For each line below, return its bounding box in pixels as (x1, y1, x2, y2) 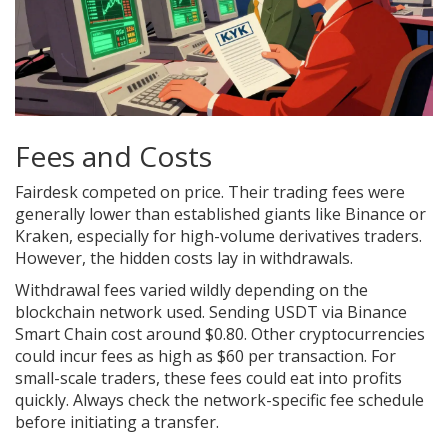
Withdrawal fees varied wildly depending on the (15, 279, 368, 302)
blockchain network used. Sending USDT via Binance (15, 301, 407, 324)
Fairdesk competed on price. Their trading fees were (15, 181, 405, 204)
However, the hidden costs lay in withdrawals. (15, 247, 353, 270)
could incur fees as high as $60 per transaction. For (15, 345, 396, 368)
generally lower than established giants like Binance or (15, 203, 426, 226)
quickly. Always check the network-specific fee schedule (15, 389, 424, 412)
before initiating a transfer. (15, 411, 219, 434)
